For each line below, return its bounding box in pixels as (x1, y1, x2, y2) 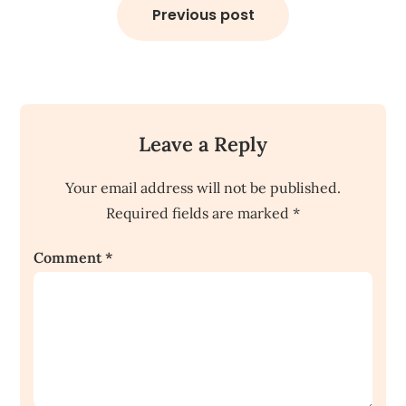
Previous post (151, 4, 255, 25)
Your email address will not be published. (65, 178, 341, 197)
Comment (34, 247, 106, 266)
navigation (19, 3, 110, 26)
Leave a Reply (139, 130, 267, 157)
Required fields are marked (106, 203, 293, 222)
